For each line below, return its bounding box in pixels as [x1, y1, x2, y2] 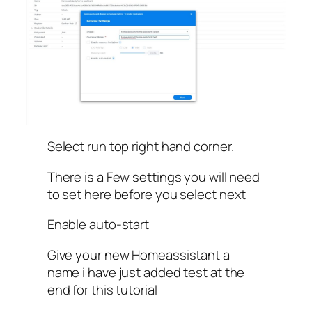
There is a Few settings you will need [47, 167, 260, 186]
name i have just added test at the [47, 263, 245, 281]
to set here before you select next [47, 185, 247, 203]
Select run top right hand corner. [47, 137, 234, 156]
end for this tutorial [47, 280, 157, 299]
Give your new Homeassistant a [47, 245, 230, 264]
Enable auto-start [47, 215, 150, 234]
